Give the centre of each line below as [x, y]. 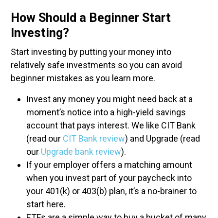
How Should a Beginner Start [91, 18]
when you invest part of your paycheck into [109, 178]
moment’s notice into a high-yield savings [106, 112]
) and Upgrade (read [163, 138]
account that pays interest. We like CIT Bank [111, 125]
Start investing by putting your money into [91, 52]
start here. [46, 204]
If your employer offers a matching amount [109, 165]
